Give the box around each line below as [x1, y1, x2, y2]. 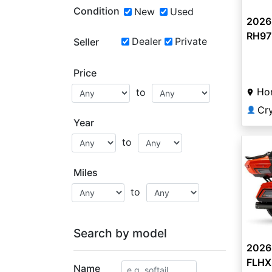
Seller [73, 36, 99, 48]
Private [174, 35, 207, 47]
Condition [73, 5, 120, 17]
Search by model [73, 226, 167, 240]
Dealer [131, 35, 161, 47]
